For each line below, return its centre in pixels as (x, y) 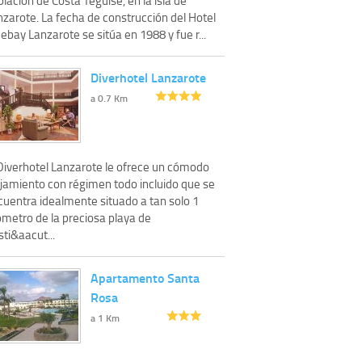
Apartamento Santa (145, 277)
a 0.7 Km (109, 98)
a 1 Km (105, 318)
